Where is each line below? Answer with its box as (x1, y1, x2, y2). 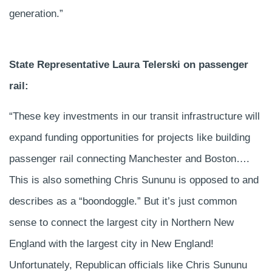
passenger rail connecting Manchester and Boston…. (9, 152, 250, 165)
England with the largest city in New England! (9, 237, 214, 250)
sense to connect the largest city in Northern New (9, 216, 234, 228)
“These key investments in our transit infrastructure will (9, 110, 260, 122)
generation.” (9, 7, 63, 19)
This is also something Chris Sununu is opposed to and (9, 174, 259, 186)
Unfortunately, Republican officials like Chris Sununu (9, 259, 247, 271)
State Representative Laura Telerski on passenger (9, 59, 248, 71)
